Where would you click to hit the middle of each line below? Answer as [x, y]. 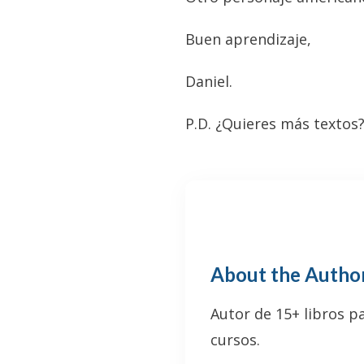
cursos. [235, 340]
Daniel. [209, 82]
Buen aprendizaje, [248, 39]
